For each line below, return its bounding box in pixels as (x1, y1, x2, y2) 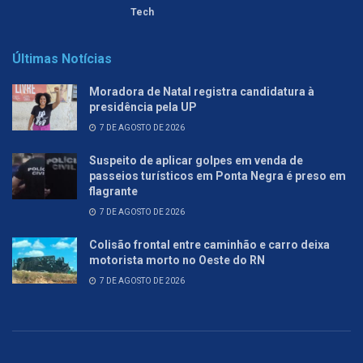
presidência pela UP (89, 100, 197, 114)
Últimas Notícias (12, 51, 112, 67)
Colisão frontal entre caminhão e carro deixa (89, 238, 330, 252)
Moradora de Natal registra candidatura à (89, 85, 314, 99)
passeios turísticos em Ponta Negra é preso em (89, 169, 346, 183)
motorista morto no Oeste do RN (89, 254, 265, 267)
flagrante (89, 185, 138, 199)
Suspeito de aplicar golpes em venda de (89, 154, 303, 168)
